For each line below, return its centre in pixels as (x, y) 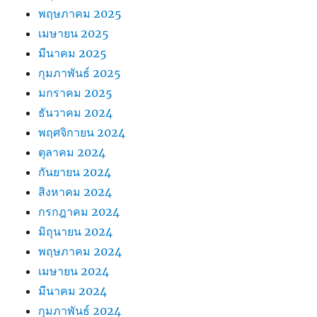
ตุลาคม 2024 (72, 152)
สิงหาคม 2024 (75, 192)
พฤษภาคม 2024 (80, 252)
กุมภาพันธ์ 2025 (80, 73)
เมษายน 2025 (74, 34)
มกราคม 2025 (76, 93)
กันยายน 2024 (75, 172)
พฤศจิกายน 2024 (82, 133)
